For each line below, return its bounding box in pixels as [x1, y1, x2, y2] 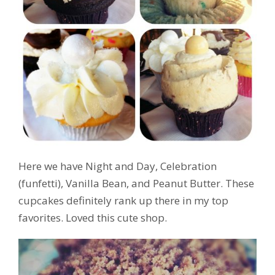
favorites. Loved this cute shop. [18, 210, 167, 225]
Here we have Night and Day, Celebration [18, 158, 217, 173]
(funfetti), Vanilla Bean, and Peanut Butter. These [18, 176, 254, 190]
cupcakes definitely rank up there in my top [18, 193, 228, 207]
